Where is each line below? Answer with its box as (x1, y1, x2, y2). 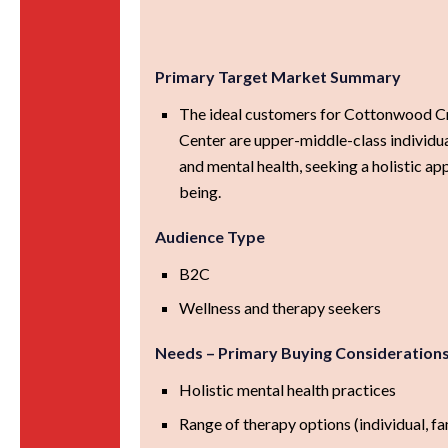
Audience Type (155, 226, 266, 246)
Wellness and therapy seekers (179, 297, 382, 317)
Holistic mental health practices (179, 379, 397, 399)
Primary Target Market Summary (155, 66, 402, 86)
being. (179, 181, 222, 201)
